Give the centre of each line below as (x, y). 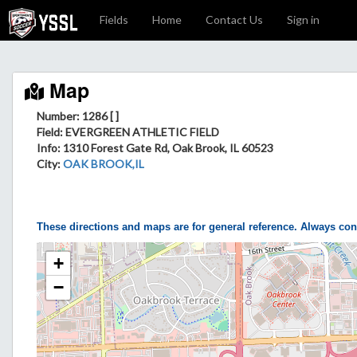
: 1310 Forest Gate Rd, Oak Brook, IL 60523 (165, 148)
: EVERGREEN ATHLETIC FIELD (139, 132)
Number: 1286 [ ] (78, 116)
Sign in (303, 20)
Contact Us (234, 20)
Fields (114, 20)
